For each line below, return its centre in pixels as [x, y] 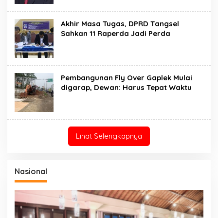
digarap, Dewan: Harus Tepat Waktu [126, 87]
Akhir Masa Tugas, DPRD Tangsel [120, 23]
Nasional [31, 171]
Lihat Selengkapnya [109, 136]
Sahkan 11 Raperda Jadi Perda [116, 33]
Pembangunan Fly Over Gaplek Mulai [127, 77]
